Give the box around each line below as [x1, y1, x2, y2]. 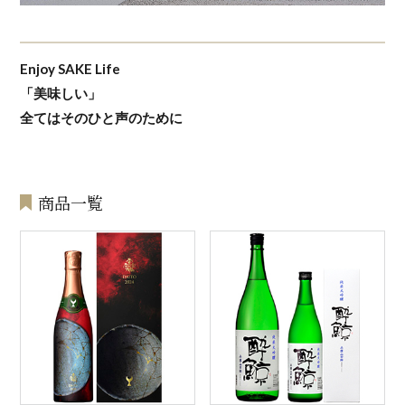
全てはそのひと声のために [20, 108, 184, 126]
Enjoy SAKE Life [20, 60, 121, 77]
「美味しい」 [20, 84, 102, 101]
